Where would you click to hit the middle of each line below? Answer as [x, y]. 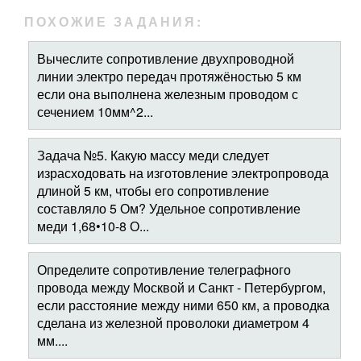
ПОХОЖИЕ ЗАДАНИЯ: [114, 21]
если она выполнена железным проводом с [168, 94]
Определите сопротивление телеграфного [164, 270]
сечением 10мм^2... [95, 112]
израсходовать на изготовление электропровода [183, 173]
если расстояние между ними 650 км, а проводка [183, 305]
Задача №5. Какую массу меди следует [153, 155]
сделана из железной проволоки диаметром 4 [173, 323]
